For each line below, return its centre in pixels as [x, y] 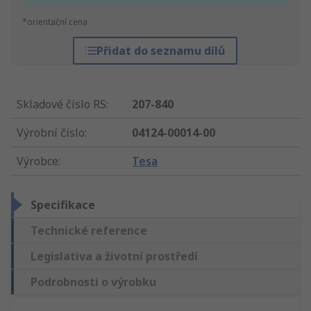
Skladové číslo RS [61, 104]
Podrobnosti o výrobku [93, 282]
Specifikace [63, 205]
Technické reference [89, 231]
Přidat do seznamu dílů [161, 51]
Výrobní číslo [51, 133]
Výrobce [37, 161]
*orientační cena [55, 22]
